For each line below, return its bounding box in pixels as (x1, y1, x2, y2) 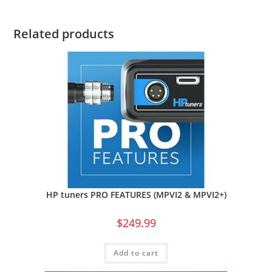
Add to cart (114, 248, 158, 259)
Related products (13, 25, 115, 42)
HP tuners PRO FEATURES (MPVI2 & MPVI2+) (46, 189, 226, 201)
